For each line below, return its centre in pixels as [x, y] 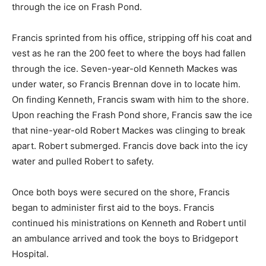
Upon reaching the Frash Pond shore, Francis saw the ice [132, 115]
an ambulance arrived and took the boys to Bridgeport [125, 239]
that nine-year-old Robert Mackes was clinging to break [129, 131]
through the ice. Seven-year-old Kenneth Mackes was [125, 69]
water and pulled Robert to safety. [83, 161]
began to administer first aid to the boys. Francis [113, 208]
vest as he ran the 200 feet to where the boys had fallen [129, 53]
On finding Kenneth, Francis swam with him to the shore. [130, 100]
